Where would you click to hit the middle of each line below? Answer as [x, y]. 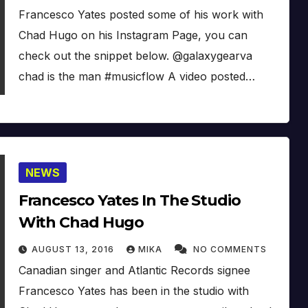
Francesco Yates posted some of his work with [141, 14]
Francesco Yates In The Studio [129, 200]
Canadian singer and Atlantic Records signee [134, 270]
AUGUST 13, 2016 [74, 249]
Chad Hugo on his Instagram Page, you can [133, 35]
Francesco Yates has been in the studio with [133, 290]
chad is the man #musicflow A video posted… [136, 76]
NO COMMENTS [230, 249]
